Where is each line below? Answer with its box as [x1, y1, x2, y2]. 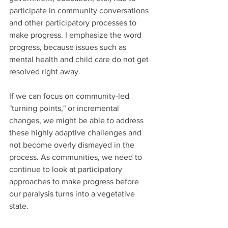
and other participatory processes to [9, 18, 138, 27]
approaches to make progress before [9, 177, 141, 186]
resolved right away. [9, 67, 80, 76]
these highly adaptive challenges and [9, 128, 144, 137]
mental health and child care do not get [9, 55, 151, 64]
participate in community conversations [9, 6, 151, 15]
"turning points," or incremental [9, 104, 121, 113]
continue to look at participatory [9, 165, 124, 174]
